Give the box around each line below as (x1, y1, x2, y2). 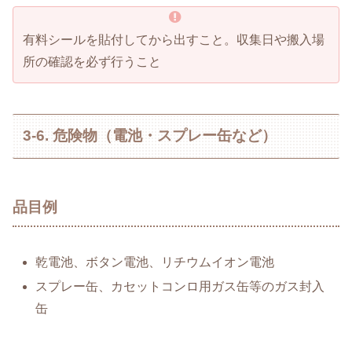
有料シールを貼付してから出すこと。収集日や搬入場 (23, 33, 324, 47)
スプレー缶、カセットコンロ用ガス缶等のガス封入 (35, 280, 325, 294)
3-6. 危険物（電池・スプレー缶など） (23, 127, 277, 145)
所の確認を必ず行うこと (23, 55, 161, 69)
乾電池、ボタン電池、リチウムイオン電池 (35, 255, 275, 269)
